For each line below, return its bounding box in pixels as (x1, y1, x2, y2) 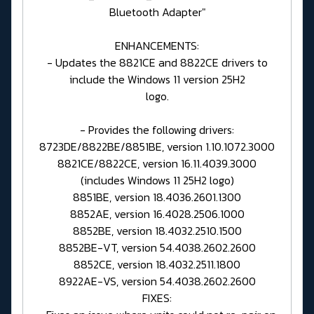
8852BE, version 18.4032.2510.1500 (72, 221, 242, 239)
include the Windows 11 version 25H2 (69, 70, 245, 88)
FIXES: (142, 289, 172, 306)
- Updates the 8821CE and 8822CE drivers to (46, 53, 268, 71)
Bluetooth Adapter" (109, 3, 205, 20)
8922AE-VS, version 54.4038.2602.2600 (58, 272, 256, 289)
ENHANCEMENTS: (115, 36, 199, 54)
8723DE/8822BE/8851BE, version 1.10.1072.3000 (39, 137, 275, 155)
